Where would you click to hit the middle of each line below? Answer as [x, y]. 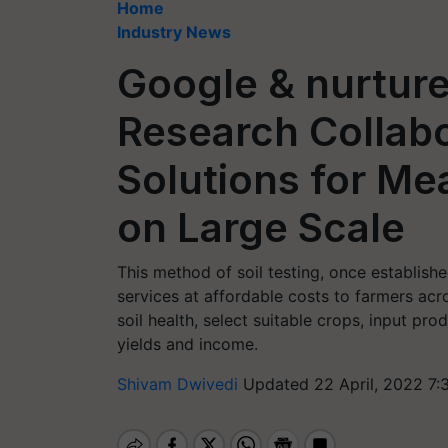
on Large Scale [261, 227]
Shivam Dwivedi [180, 384]
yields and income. [187, 344]
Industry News [174, 32]
